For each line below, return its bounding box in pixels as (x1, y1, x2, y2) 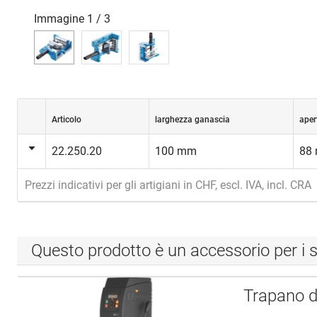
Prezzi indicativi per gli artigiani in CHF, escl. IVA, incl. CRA (25, 178, 311, 192)
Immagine (34, 12, 84, 25)
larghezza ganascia (155, 115, 230, 125)
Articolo (52, 115, 81, 125)
